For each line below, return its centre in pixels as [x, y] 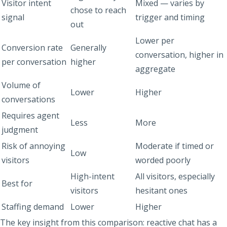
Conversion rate [32, 47]
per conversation [34, 62]
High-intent [92, 176]
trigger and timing [170, 17]
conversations [28, 99]
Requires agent [30, 115]
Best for [17, 183]
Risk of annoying [33, 146]
